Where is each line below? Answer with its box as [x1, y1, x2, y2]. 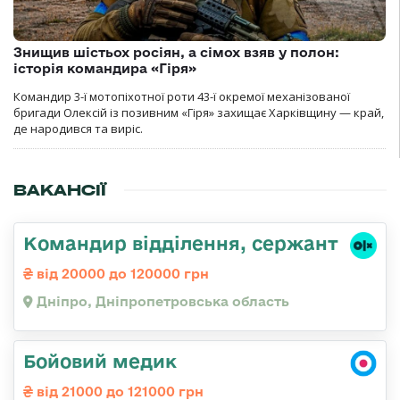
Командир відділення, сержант [23, 231, 338, 254]
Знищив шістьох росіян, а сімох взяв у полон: [13, 44, 339, 60]
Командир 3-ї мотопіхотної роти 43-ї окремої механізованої [13, 87, 350, 104]
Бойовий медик [23, 349, 177, 371]
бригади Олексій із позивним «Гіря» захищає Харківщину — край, [13, 104, 384, 121]
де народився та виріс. [13, 120, 143, 137]
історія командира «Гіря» [13, 60, 196, 76]
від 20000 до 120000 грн [33, 265, 209, 281]
